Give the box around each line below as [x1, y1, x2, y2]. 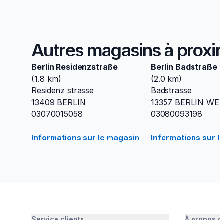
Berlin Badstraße [151, 62, 218, 72]
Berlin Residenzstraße [31, 62, 118, 72]
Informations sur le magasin [31, 133, 139, 142]
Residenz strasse [31, 85, 94, 95]
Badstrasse [151, 85, 192, 95]
